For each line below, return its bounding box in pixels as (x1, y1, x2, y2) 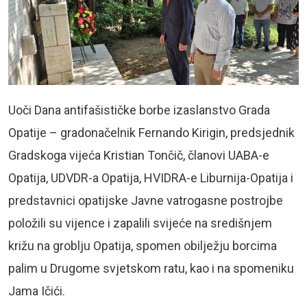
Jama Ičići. (8, 283, 65, 298)
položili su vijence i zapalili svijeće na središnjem (8, 215, 272, 230)
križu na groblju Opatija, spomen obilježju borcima (8, 238, 277, 253)
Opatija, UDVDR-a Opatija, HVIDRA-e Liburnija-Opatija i (8, 170, 293, 185)
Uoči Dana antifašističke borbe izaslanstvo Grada (8, 102, 270, 117)
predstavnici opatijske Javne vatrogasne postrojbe (8, 193, 283, 208)
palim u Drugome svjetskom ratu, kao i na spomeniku (8, 260, 294, 275)
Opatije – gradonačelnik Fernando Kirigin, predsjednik (8, 125, 295, 140)
